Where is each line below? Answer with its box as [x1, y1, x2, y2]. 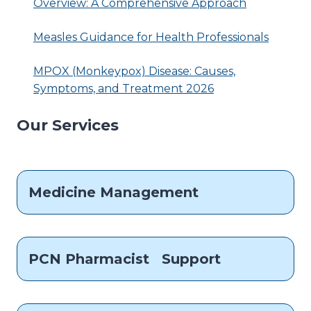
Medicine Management [28, 183, 199, 201]
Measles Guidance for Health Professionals [33, 30, 269, 44]
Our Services [17, 115, 119, 135]
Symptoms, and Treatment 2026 [33, 81, 214, 95]
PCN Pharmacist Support [28, 250, 221, 267]
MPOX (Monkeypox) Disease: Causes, [33, 64, 235, 78]
